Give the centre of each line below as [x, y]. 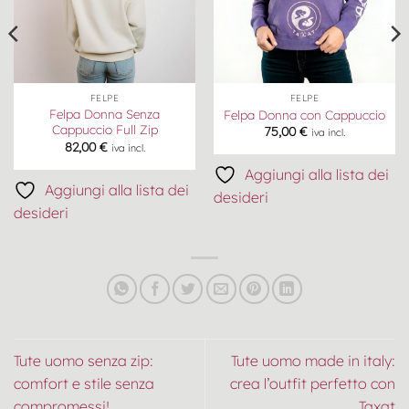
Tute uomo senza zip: [84, 360]
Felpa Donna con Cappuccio [304, 115]
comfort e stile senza [84, 383]
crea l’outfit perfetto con [313, 383]
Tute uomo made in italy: [313, 360]
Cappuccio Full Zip [105, 130]
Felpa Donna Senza [105, 114]
